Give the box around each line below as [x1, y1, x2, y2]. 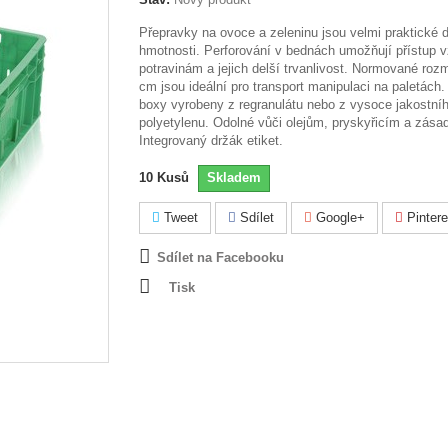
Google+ [312, 210, 365, 225]
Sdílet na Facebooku [157, 250, 284, 265]
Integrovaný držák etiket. [139, 133, 283, 148]
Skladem [207, 170, 261, 185]
